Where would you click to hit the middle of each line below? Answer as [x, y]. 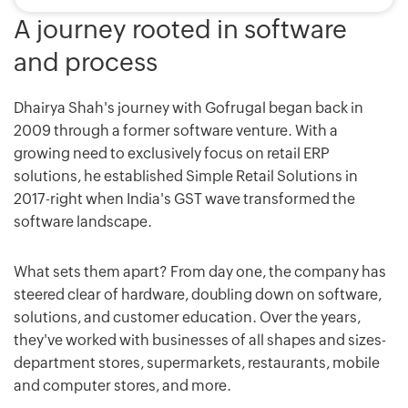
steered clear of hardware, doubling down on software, [198, 294]
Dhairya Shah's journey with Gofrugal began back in [189, 107]
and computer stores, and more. [122, 385]
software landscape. [83, 221]
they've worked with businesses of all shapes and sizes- [200, 340]
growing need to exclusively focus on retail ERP [172, 153]
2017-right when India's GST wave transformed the [184, 199]
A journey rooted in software [180, 29]
